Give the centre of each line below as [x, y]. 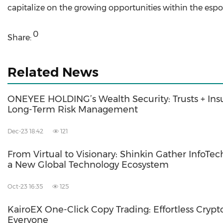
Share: [19, 38]
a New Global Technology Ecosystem [88, 165]
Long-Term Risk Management [73, 110]
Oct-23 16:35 [25, 187]
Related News [53, 72]
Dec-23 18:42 [25, 131]
